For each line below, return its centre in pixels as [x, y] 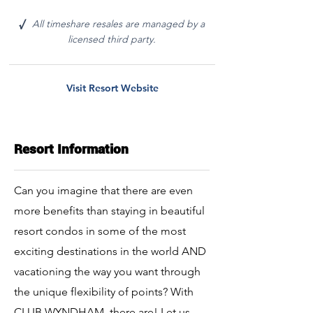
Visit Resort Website [112, 88]
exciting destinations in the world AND [110, 251]
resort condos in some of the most [100, 231]
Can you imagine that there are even [103, 190]
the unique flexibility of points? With [104, 292]
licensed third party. [112, 39]
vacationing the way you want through [107, 271]
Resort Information [71, 149]
